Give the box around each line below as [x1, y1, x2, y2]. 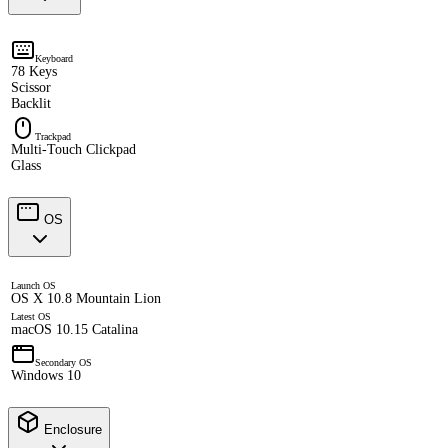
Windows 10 [11, 368, 81, 384]
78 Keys [11, 64, 57, 80]
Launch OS [11, 280, 56, 292]
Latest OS [11, 311, 51, 323]
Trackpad [35, 131, 71, 143]
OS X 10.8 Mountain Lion [11, 291, 161, 307]
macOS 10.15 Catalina [11, 322, 138, 338]
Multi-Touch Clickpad [11, 142, 136, 158]
